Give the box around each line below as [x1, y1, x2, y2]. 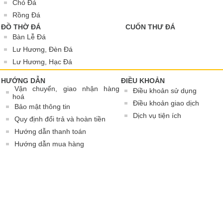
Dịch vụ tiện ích [133, 111, 181, 119]
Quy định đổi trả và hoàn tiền [14, 115, 106, 123]
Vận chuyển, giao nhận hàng [14, 85, 119, 93]
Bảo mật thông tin [14, 103, 70, 111]
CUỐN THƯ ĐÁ [125, 23, 175, 31]
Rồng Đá [12, 11, 40, 19]
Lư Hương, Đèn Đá [12, 45, 73, 53]
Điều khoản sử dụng [133, 87, 197, 95]
